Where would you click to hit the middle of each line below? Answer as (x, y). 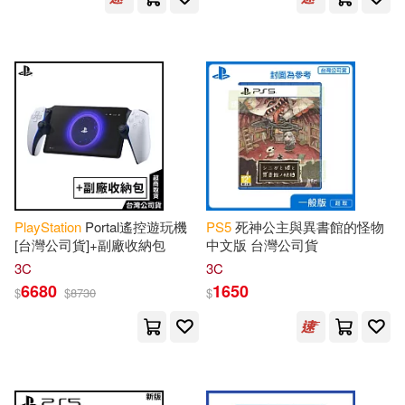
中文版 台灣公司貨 (262, 245)
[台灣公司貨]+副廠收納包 (90, 245)
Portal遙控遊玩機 (134, 226)
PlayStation (48, 226)
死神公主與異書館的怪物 (308, 226)
